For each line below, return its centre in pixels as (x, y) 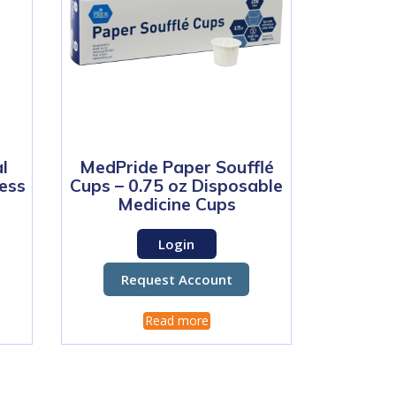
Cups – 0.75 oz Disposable (176, 186)
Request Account (176, 280)
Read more (176, 321)
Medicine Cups (176, 205)
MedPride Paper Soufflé (176, 168)
